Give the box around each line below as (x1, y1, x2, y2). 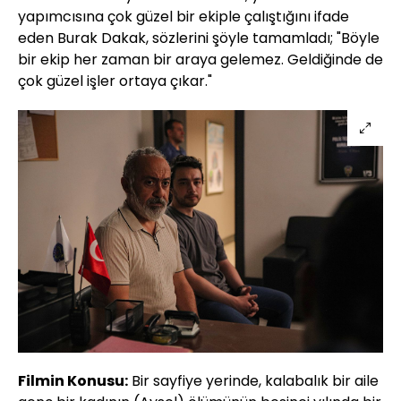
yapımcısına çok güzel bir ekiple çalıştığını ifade (18, 5, 349, 27)
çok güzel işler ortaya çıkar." (18, 70, 212, 91)
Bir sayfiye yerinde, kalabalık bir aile (128, 370, 379, 391)
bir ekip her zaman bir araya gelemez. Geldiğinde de (18, 48, 383, 70)
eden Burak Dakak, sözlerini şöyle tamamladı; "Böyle (18, 27, 380, 48)
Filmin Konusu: (18, 370, 128, 391)
